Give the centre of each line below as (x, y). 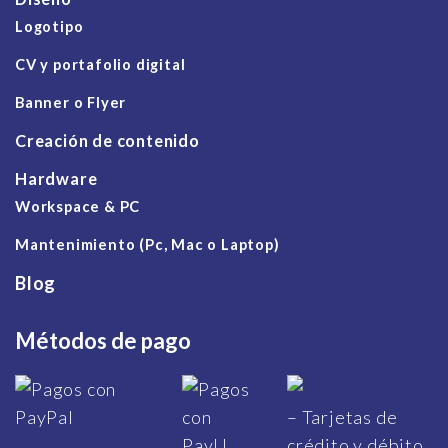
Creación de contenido (107, 140)
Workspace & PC (78, 206)
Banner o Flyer (71, 102)
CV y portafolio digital (100, 64)
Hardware (56, 178)
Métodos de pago (103, 340)
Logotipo (49, 26)
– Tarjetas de (342, 416)
